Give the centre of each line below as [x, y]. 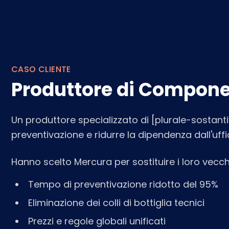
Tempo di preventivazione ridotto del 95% [123, 184]
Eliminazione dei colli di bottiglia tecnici [116, 203]
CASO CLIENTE [41, 69]
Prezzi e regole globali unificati [97, 221]
